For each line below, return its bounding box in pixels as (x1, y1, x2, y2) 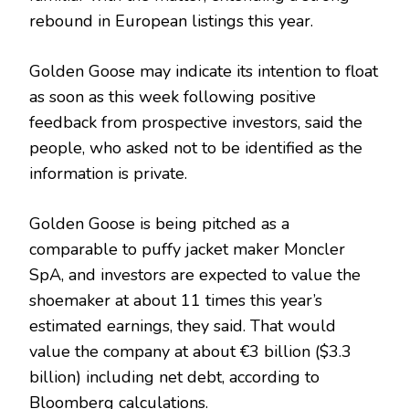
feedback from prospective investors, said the (29, 110, 362, 133)
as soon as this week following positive (29, 85, 316, 108)
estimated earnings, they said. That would (29, 314, 336, 337)
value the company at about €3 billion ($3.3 (29, 340, 351, 362)
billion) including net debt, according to (29, 365, 320, 388)
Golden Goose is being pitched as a (29, 212, 289, 235)
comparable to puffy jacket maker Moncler (29, 237, 345, 260)
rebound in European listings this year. (29, 9, 313, 32)
